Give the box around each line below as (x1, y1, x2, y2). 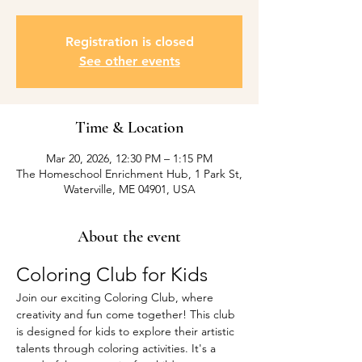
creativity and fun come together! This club (16, 307, 238, 322)
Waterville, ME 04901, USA (63, 182, 196, 196)
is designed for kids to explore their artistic (16, 324, 238, 339)
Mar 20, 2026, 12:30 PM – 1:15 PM (46, 151, 213, 166)
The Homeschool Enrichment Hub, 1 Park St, (16, 166, 242, 181)
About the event (78, 227, 181, 246)
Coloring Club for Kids (16, 263, 208, 286)
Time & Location (75, 118, 183, 137)
